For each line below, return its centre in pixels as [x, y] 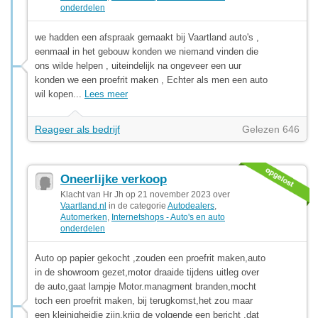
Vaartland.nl [83, 205]
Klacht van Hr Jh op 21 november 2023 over [145, 194]
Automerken [84, 217]
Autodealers [191, 205]
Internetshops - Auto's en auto [168, 217]
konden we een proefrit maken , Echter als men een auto [151, 79]
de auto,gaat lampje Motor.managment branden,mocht [146, 286]
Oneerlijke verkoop [114, 179]
